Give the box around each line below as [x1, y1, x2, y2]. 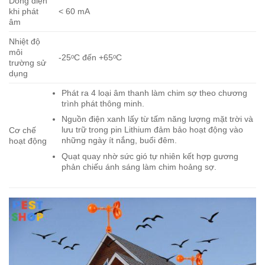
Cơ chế [9, 125, 36, 135]
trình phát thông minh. [62, 98, 145, 108]
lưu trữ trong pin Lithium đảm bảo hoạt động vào [62, 125, 244, 135]
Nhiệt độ [9, 36, 40, 46]
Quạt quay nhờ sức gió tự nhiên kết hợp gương [62, 151, 239, 161]
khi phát [9, 6, 38, 16]
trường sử [9, 57, 46, 67]
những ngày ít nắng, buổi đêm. [62, 135, 177, 146]
